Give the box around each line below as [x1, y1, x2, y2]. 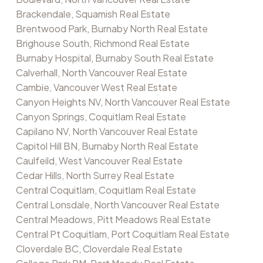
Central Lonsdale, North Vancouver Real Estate [15, 198, 220, 211]
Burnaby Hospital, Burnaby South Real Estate [15, 52, 214, 65]
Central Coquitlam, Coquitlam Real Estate [15, 184, 196, 197]
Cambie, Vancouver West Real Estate [15, 81, 177, 94]
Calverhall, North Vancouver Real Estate [15, 66, 187, 79]
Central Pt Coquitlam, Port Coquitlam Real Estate [15, 228, 230, 241]
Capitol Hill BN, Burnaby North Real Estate [15, 140, 198, 153]
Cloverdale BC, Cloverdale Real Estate [15, 242, 183, 255]
